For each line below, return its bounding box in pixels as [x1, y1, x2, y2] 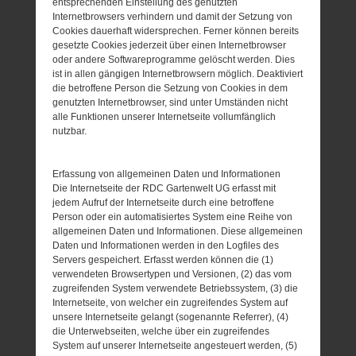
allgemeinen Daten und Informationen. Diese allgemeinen [52, 225, 304, 237]
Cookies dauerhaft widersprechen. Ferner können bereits [52, 25, 300, 37]
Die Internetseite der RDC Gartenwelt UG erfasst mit [52, 182, 277, 194]
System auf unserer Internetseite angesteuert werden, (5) [52, 339, 298, 351]
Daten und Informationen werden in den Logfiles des [52, 239, 280, 251]
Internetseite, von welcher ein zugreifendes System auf [52, 296, 288, 308]
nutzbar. [52, 125, 87, 137]
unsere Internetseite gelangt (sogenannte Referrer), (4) [52, 311, 289, 323]
